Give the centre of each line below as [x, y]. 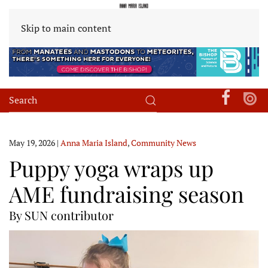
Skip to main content [66, 28]
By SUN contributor [61, 215]
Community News [164, 142]
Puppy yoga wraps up [111, 167]
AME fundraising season [127, 193]
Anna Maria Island [94, 142]
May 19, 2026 [32, 142]
